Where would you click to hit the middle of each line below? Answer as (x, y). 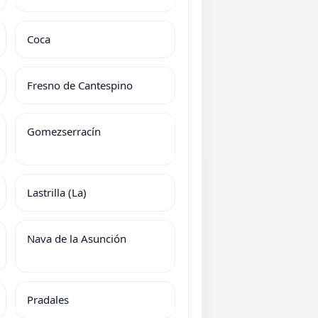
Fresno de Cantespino (79, 85)
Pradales (48, 300)
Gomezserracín (64, 131)
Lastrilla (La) (56, 192)
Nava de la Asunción (76, 238)
